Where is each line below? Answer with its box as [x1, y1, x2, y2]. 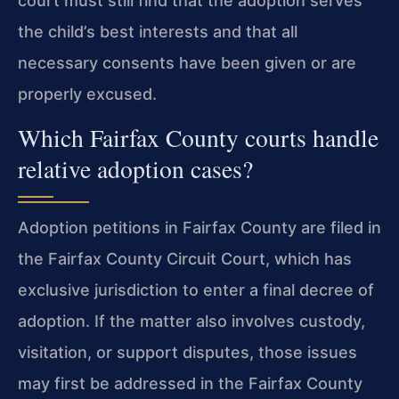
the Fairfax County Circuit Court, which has [18, 249, 352, 269]
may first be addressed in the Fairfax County [18, 374, 362, 394]
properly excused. [18, 84, 157, 103]
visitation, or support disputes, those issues [18, 343, 357, 362]
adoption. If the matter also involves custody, [18, 312, 365, 331]
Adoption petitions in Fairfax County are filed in [18, 218, 381, 238]
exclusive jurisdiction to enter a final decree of [18, 281, 374, 300]
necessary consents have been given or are [18, 53, 356, 72]
